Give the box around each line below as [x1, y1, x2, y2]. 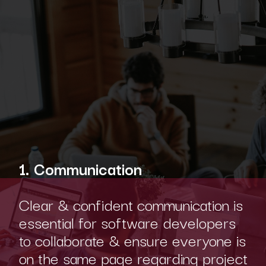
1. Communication [18, 156, 146, 180]
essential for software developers [18, 209, 236, 234]
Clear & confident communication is [18, 191, 243, 216]
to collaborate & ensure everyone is [18, 227, 246, 252]
